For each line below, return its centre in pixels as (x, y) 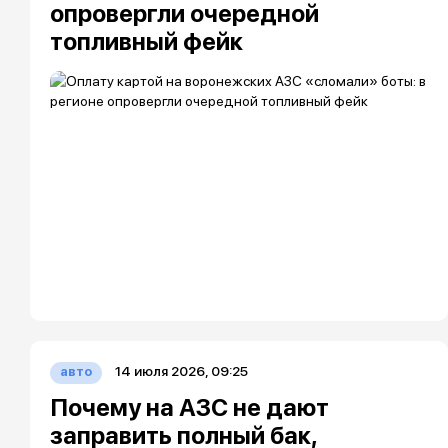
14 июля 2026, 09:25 (181, 371)
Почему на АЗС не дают (189, 407)
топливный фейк (146, 41)
